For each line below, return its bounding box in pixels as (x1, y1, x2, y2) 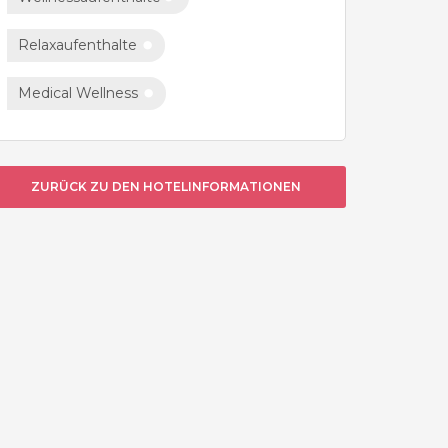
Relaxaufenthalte (18, 36, 137, 54)
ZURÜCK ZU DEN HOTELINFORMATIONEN (31, 179, 301, 194)
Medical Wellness (18, 84, 138, 102)
